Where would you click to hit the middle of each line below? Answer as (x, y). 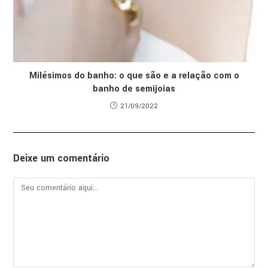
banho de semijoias (134, 89)
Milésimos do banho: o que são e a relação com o (134, 75)
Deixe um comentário (62, 158)
